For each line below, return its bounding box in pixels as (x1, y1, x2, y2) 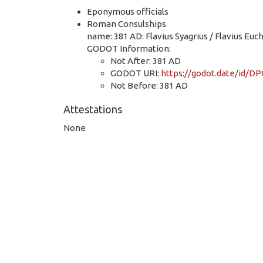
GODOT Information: (87, 43, 171, 53)
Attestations (63, 103, 122, 116)
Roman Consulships (87, 18, 166, 29)
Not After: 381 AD (110, 55, 181, 66)
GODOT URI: (110, 68, 161, 78)
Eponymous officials (87, 6, 168, 16)
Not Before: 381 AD (110, 80, 188, 90)
